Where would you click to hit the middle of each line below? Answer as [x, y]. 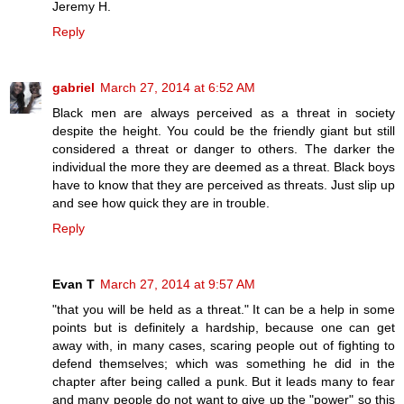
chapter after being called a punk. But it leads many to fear [224, 381]
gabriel [73, 87]
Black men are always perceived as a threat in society [224, 112]
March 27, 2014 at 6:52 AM [178, 87]
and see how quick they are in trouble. [161, 202]
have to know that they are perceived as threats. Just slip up [224, 184]
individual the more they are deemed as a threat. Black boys [224, 166]
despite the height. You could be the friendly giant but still [224, 130]
